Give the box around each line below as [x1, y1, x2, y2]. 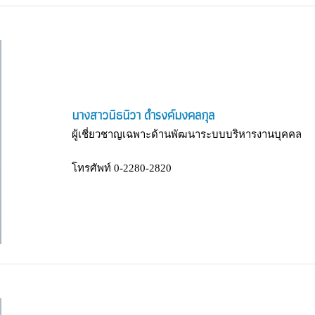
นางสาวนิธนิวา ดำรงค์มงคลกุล [72, 104, 214, 125]
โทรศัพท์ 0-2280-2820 [72, 162, 172, 174]
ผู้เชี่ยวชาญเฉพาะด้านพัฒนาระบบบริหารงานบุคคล [72, 128, 302, 140]
